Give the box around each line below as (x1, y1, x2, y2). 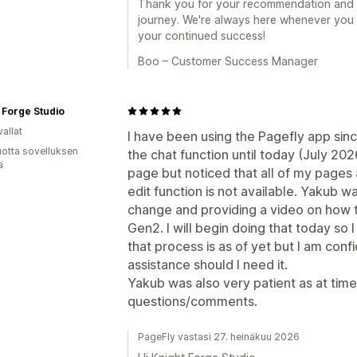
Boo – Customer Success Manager (138, 53, 318, 68)
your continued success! (138, 28, 265, 42)
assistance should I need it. (127, 256, 288, 273)
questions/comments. (127, 292, 257, 309)
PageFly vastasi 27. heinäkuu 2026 (138, 330, 300, 343)
